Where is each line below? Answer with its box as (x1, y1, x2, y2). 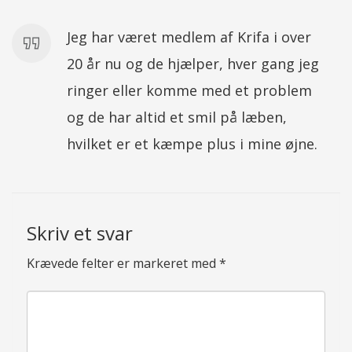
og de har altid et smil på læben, (67, 107, 287, 126)
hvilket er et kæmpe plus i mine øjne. (67, 134, 317, 153)
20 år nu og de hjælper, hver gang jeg (67, 53, 319, 73)
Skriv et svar (27, 219, 133, 246)
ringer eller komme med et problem (67, 80, 312, 100)
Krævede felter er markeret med (27, 254, 219, 272)
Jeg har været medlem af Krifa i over (67, 27, 311, 46)
